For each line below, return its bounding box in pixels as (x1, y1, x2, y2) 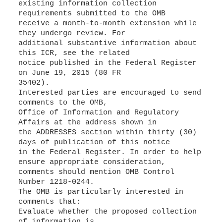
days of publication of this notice (18, 138, 170, 147)
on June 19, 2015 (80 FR (18, 69, 121, 77)
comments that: (18, 198, 81, 206)
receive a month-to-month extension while (18, 19, 197, 28)
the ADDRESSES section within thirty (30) (18, 128, 197, 137)
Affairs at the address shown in (18, 118, 157, 127)
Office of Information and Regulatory (18, 109, 179, 117)
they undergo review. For (18, 29, 125, 38)
